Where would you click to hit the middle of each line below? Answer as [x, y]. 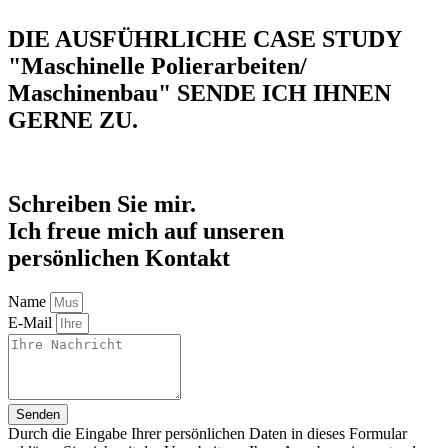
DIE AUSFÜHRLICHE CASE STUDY [204, 38]
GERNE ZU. [73, 119]
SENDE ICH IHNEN [281, 92]
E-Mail [32, 323]
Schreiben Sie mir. [102, 204]
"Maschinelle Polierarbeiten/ [157, 65]
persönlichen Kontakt [119, 258]
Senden [38, 415]
